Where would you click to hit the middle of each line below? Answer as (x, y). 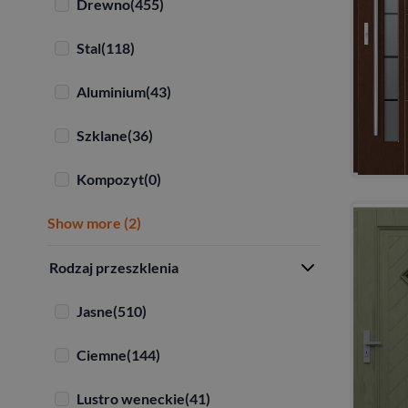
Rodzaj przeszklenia (114, 267)
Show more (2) (94, 222)
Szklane (102, 135)
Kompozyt (110, 178)
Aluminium (111, 91)
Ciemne (102, 354)
